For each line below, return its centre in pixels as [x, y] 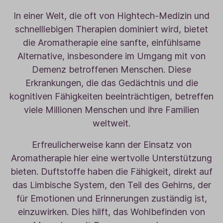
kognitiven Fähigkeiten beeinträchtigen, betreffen [111, 96]
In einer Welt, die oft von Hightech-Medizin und [111, 16]
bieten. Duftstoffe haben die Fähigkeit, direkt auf [111, 171]
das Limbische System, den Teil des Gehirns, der [111, 185]
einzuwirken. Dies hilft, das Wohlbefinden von [111, 212]
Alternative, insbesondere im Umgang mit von [111, 56]
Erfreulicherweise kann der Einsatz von [111, 145]
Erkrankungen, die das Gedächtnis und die [111, 83]
